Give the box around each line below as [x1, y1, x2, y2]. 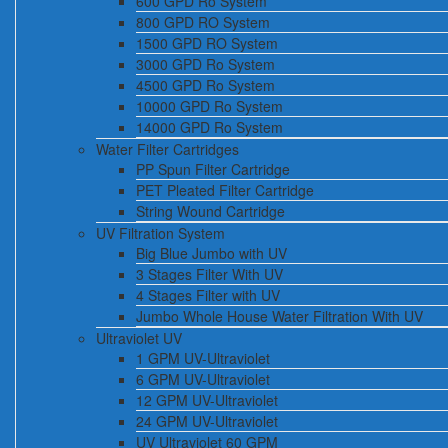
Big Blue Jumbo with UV [136, 243, 287, 263]
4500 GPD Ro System [136, 75, 275, 95]
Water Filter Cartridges [96, 139, 239, 159]
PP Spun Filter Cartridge [136, 159, 290, 179]
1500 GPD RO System [136, 33, 278, 53]
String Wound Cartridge [136, 201, 285, 221]
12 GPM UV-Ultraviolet [136, 390, 278, 410]
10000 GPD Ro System [136, 96, 283, 116]
